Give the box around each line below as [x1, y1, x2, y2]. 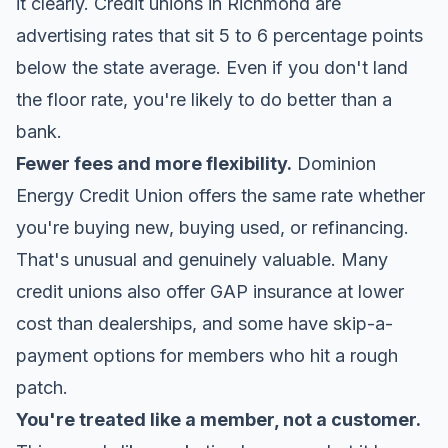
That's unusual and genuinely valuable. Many [16, 249, 388, 270]
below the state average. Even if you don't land [16, 57, 408, 78]
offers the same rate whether [183, 185, 425, 206]
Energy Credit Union [16, 185, 183, 206]
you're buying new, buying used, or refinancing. [16, 217, 409, 238]
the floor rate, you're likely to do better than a [16, 89, 392, 110]
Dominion [297, 153, 376, 174]
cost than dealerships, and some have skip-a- [16, 313, 393, 334]
